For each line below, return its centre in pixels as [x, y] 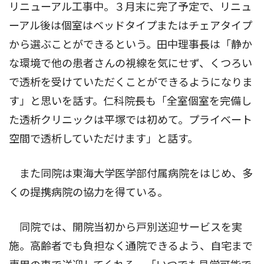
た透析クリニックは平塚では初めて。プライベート [131, 120]
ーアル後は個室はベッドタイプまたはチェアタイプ [131, 26]
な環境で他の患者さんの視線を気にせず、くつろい [131, 64]
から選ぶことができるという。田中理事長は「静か [131, 45]
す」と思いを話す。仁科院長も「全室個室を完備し [130, 101]
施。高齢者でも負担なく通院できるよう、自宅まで [131, 246]
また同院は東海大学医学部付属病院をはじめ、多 [131, 174]
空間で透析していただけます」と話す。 [103, 139]
